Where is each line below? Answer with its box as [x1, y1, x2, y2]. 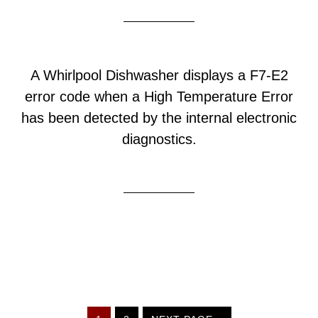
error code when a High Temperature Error [25, 89, 293, 104]
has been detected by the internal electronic [21, 110, 297, 126]
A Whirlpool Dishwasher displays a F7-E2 [30, 67, 288, 83]
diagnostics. [121, 131, 197, 147]
